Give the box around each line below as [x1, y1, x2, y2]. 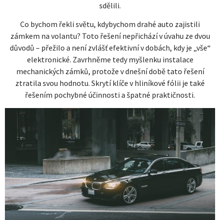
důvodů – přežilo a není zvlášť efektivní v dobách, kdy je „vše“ [9, 43, 211, 53]
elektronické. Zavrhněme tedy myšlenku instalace [27, 55, 193, 65]
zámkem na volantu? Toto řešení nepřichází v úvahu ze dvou [10, 31, 210, 41]
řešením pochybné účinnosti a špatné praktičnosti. [25, 90, 195, 100]
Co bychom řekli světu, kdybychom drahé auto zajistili [20, 19, 200, 29]
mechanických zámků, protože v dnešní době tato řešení [16, 66, 204, 77]
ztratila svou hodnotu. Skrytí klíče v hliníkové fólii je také [15, 78, 205, 88]
